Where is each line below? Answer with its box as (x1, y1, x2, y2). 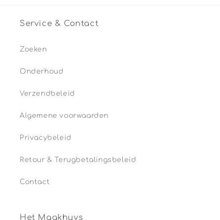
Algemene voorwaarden (20, 112, 109, 120)
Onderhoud (20, 68, 64, 76)
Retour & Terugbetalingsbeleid (20, 156, 137, 164)
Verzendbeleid (20, 90, 75, 98)
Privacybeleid (20, 134, 72, 142)
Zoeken (20, 46, 47, 54)
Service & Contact (20, 19, 99, 28)
